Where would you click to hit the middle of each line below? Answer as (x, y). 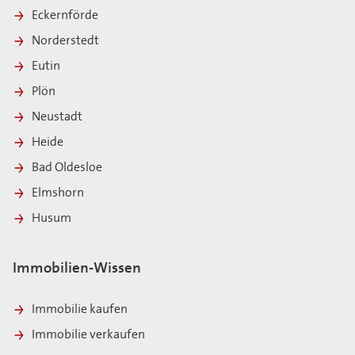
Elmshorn (59, 193)
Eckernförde (66, 15)
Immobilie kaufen (80, 309)
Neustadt (58, 117)
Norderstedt (67, 41)
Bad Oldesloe (68, 168)
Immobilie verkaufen (88, 335)
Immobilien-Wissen (77, 269)
